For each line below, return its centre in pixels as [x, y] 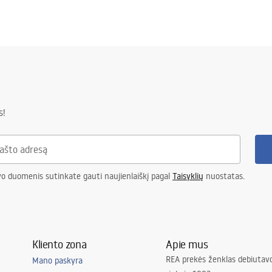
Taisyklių [188, 176]
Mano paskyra [57, 260]
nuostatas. [224, 176]
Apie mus [187, 244]
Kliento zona [59, 244]
